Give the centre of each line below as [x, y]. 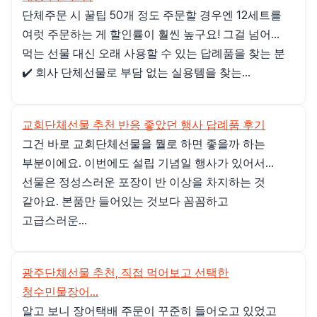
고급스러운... [55, 221]
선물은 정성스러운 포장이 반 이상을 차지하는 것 [144, 183]
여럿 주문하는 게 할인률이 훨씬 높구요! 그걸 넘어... [151, 35]
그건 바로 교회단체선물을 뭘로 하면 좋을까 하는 [144, 144]
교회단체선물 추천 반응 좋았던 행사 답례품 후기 [144, 125]
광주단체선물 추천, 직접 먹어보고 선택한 [126, 272]
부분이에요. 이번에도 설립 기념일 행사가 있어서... [148, 163]
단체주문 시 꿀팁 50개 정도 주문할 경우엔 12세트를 [152, 16]
